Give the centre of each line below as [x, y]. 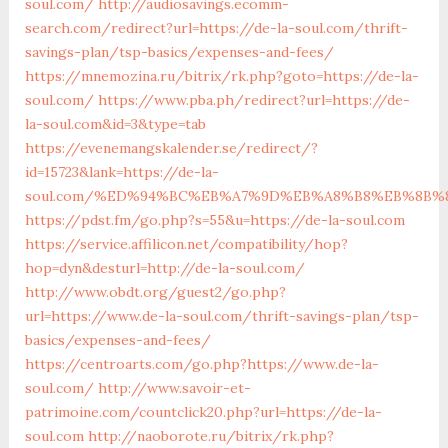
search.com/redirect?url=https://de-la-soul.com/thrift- [216, 27]
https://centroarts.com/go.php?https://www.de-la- [201, 363]
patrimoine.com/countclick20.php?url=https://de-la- [203, 411]
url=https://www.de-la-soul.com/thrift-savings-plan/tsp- [221, 315]
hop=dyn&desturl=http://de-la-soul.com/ [164, 267]
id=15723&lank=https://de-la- [121, 171]
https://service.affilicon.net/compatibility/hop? [186, 243]
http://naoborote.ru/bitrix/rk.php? [210, 435]
